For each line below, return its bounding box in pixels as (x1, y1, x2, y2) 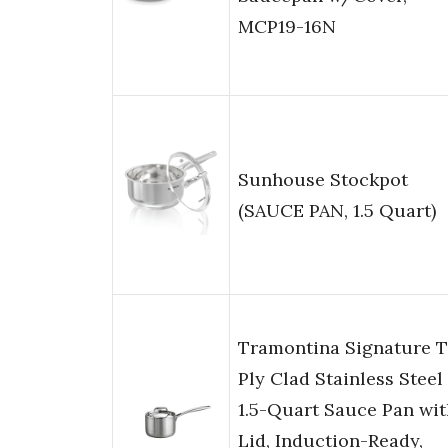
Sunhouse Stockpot (238, 168, 408, 192)
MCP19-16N (238, 15, 336, 39)
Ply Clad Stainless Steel (238, 367, 443, 391)
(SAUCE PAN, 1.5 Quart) (238, 199, 436, 223)
